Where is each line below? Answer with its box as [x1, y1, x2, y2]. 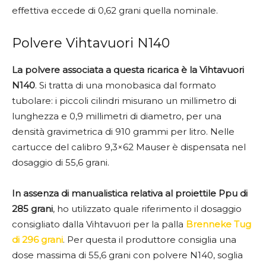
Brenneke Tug [186, 218, 251, 230]
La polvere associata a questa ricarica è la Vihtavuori [12, 64, 244, 76]
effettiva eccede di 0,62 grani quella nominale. [12, 5, 218, 17]
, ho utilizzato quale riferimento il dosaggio [53, 203, 242, 215]
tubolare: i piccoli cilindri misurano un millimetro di [12, 95, 236, 107]
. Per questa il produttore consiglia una [63, 234, 236, 246]
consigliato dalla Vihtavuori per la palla [12, 218, 186, 230]
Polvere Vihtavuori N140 [12, 35, 170, 52]
